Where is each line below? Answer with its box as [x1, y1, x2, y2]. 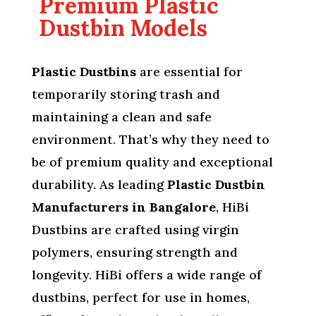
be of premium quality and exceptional [31, 154, 273, 171]
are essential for [135, 63, 243, 80]
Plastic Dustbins [31, 63, 136, 80]
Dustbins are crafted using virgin [31, 221, 239, 238]
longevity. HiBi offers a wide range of [31, 267, 262, 284]
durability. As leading [31, 176, 167, 193]
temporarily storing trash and [31, 86, 220, 103]
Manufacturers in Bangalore [31, 199, 216, 216]
